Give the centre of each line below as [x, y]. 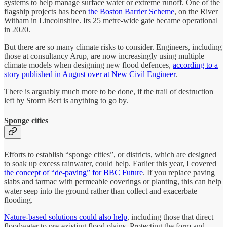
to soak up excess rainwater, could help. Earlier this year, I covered [110, 163]
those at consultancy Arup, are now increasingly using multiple [104, 56]
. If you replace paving [179, 172]
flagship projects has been [46, 12]
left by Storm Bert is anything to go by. [66, 101]
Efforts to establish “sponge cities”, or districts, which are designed [110, 154]
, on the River [196, 12]
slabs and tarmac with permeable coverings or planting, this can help [113, 181]
